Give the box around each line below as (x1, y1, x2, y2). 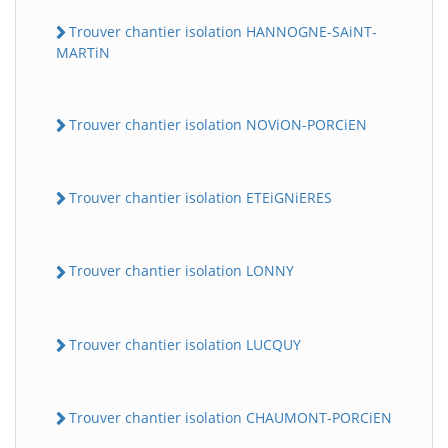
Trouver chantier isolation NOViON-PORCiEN (69, 114, 367, 134)
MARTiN (56, 42, 110, 62)
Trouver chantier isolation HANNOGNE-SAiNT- (69, 21, 377, 41)
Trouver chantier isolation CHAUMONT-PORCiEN (69, 407, 392, 427)
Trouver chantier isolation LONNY (69, 261, 294, 281)
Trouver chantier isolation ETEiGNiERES (69, 188, 332, 208)
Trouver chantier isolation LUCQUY (69, 334, 301, 354)
